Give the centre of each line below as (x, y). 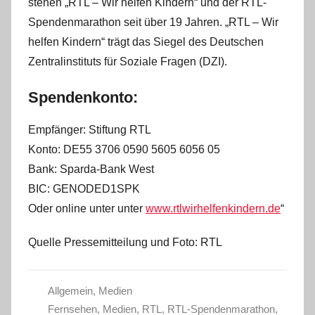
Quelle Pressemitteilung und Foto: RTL (125, 242)
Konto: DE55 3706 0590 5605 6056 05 (124, 149)
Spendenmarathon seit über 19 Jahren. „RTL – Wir (153, 22)
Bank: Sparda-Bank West (91, 169)
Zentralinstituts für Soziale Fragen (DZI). (128, 62)
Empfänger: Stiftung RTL (90, 129)
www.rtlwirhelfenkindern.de (213, 208)
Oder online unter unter (87, 208)
